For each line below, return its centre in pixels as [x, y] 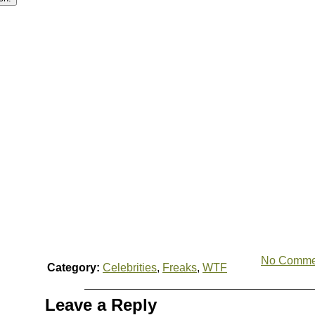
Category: [73, 268]
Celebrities [130, 268]
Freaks [180, 268]
